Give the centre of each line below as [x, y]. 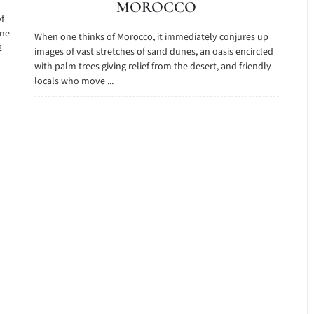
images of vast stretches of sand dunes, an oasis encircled [153, 52]
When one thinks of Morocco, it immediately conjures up [151, 37]
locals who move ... [74, 81]
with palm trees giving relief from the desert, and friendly [152, 67]
